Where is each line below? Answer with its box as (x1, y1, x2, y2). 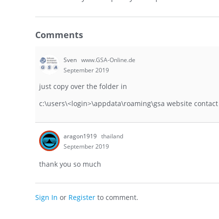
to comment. (95, 192, 138, 202)
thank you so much (39, 159, 101, 169)
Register (68, 192, 95, 202)
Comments (35, 29, 83, 41)
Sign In (35, 192, 58, 202)
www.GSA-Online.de (81, 56, 135, 65)
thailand (101, 131, 123, 140)
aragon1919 (64, 131, 98, 140)
